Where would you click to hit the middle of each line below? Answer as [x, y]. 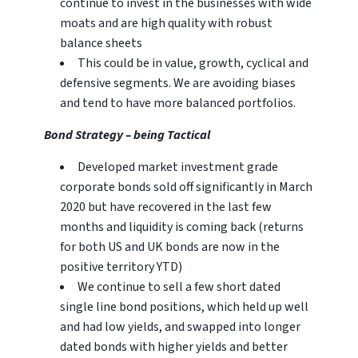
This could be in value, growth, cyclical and [193, 64]
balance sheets [101, 44]
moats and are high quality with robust [166, 24]
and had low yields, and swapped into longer [180, 327]
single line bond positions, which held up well [184, 307]
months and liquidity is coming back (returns [182, 227]
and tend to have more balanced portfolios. [178, 103]
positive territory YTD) [121, 267]
